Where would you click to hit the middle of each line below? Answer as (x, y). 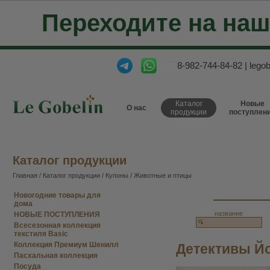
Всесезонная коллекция (57, 225)
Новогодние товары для (57, 195)
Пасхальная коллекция (56, 256)
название (229, 213)
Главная (25, 175)
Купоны (117, 175)
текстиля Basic (41, 234)
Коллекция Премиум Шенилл (66, 245)
